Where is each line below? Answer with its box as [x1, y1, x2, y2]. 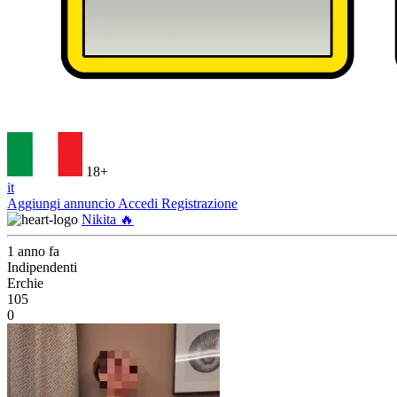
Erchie [7, 276, 43, 291]
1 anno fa [7, 244, 59, 259]
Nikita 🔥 [82, 212, 134, 227]
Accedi [118, 196, 161, 211]
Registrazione [161, 196, 237, 211]
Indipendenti [7, 260, 77, 275]
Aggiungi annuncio [7, 196, 118, 211]
